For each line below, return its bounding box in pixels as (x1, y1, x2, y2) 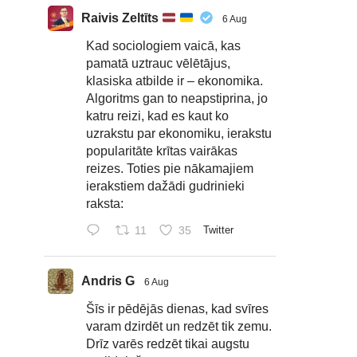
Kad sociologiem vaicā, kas (86, 39, 241, 53)
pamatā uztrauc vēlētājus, (86, 57, 230, 70)
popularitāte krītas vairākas (86, 144, 237, 158)
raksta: (86, 197, 124, 210)
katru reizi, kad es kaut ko (86, 109, 229, 123)
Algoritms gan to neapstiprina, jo (86, 92, 268, 105)
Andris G (81, 274, 135, 288)
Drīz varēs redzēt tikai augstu (86, 337, 249, 351)
